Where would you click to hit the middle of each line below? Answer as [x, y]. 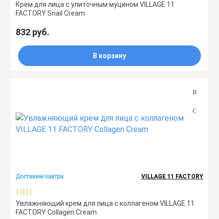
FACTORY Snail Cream [51, 13]
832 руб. [33, 32]
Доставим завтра [40, 176]
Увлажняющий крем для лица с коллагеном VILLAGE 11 [105, 203]
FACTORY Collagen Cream [56, 212]
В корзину [109, 56]
